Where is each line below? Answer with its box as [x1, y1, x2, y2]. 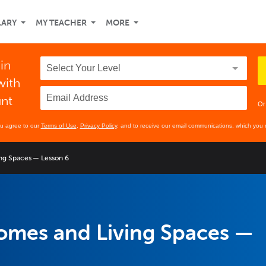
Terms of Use [40, 122, 77, 129]
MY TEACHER [36, 18, 87, 28]
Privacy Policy [80, 122, 117, 129]
